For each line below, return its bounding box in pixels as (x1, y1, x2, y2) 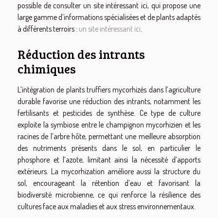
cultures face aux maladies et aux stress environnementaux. (18, 201, 196, 212)
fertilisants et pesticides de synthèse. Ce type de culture (18, 108, 200, 118)
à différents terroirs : (18, 24, 79, 34)
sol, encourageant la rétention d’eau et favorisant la (18, 178, 200, 188)
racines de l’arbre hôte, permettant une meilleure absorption (18, 131, 200, 142)
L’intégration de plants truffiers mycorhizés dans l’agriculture (18, 85, 200, 95)
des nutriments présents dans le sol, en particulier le (18, 143, 200, 153)
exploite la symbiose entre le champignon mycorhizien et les (18, 120, 200, 130)
